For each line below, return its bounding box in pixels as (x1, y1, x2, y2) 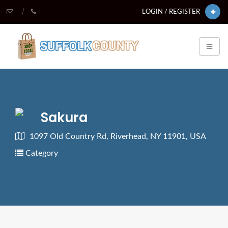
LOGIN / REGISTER (142, 9, 200, 15)
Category (23, 149, 58, 158)
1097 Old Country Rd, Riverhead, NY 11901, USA (30, 132, 206, 141)
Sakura (41, 108, 88, 127)
